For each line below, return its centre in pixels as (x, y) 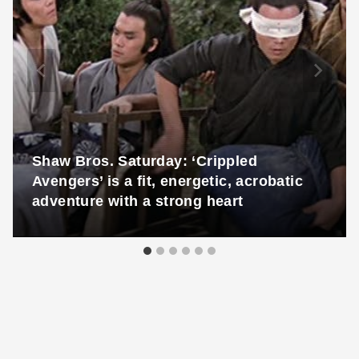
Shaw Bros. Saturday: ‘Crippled (145, 161)
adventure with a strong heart (138, 202)
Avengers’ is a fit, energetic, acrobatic (167, 182)
